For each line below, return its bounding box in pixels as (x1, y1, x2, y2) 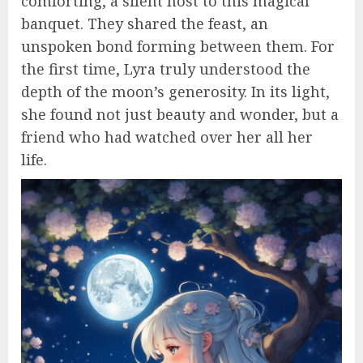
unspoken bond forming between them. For (21, 36, 335, 57)
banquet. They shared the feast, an (21, 14, 268, 34)
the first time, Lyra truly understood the (21, 59, 310, 79)
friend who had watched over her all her (21, 127, 313, 147)
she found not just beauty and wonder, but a (21, 105, 339, 125)
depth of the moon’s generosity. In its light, (21, 82, 330, 102)
